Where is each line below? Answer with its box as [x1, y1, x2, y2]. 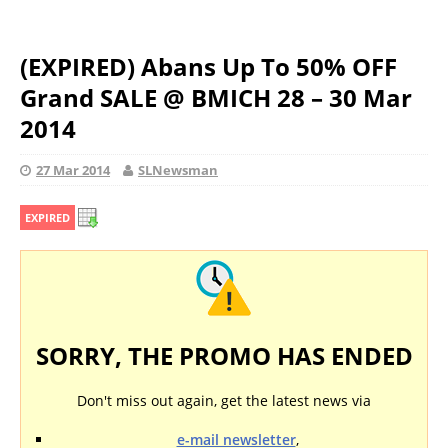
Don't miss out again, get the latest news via [77, 391, 371, 410]
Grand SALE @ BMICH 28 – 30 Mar [20, 81, 412, 114]
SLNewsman [138, 161, 218, 179]
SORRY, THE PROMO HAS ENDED [35, 339, 413, 372]
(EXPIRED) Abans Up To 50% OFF [20, 50, 397, 83]
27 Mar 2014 [36, 161, 110, 179]
